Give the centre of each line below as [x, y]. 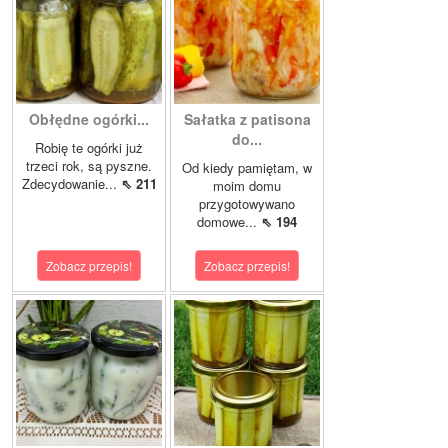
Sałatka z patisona [247, 119]
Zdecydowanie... [71, 184]
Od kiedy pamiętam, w [247, 168]
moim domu [247, 186]
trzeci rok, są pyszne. [89, 166]
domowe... [229, 222]
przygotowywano [247, 204]
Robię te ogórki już [89, 148]
